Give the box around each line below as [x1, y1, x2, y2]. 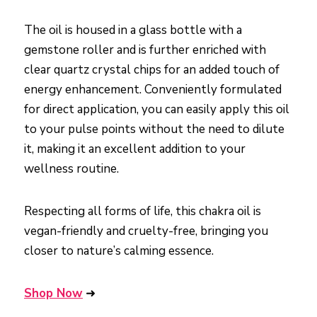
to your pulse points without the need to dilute [24, 121, 284, 138]
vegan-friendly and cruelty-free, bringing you [24, 223, 268, 240]
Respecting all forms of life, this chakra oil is [24, 203, 261, 220]
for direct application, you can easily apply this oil [24, 101, 289, 118]
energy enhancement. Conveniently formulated [24, 81, 282, 98]
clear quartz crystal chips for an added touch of [24, 62, 279, 79]
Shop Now [24, 285, 83, 302]
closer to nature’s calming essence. [24, 243, 214, 260]
